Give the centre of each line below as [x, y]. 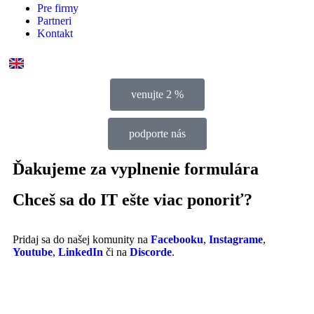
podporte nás [157, 134]
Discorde [151, 252]
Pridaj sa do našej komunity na [82, 239]
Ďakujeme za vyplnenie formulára [136, 169]
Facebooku [177, 239]
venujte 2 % [157, 94]
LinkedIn [81, 252]
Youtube [33, 252]
